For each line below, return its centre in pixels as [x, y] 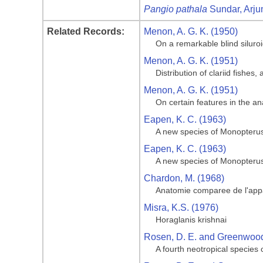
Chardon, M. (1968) [184, 178]
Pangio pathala [176, 9]
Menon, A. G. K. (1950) [191, 31]
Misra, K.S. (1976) [181, 208]
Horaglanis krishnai [191, 220]
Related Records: [86, 31]
